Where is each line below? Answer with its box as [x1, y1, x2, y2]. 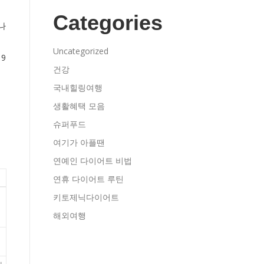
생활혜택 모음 [53, 100, 105, 111]
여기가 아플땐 [53, 137, 105, 148]
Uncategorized [53, 45, 108, 57]
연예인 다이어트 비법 [53, 155, 132, 166]
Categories [53, 11, 163, 35]
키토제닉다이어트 [53, 192, 119, 203]
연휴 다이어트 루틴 [53, 173, 124, 184]
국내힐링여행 [53, 82, 103, 93]
